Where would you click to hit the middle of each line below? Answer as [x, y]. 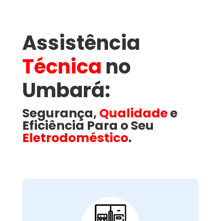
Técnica [62, 66]
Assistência [81, 43]
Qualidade [133, 113]
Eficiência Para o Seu [88, 125]
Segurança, [60, 113]
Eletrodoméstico [75, 138]
